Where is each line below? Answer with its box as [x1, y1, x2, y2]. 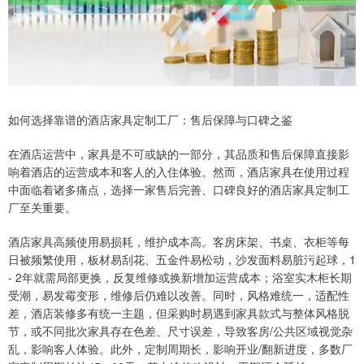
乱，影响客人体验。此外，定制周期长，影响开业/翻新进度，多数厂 [8, 340, 353, 357]
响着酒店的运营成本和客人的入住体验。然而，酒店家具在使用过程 [8, 163, 349, 180]
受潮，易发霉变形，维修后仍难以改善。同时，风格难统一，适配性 [8, 287, 349, 304]
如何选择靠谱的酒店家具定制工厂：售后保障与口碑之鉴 [8, 111, 292, 128]
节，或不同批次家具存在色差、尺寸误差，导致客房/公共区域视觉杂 [8, 323, 353, 340]
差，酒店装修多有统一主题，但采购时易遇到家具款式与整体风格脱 [8, 305, 349, 322]
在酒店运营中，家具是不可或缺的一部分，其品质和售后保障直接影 [8, 145, 349, 162]
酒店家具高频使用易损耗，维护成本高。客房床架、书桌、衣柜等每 [8, 233, 349, 250]
